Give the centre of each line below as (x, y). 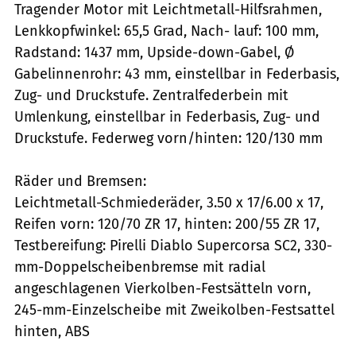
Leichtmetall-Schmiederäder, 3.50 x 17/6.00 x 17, (169, 202)
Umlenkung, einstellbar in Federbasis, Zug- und (167, 116)
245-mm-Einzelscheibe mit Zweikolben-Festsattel (174, 310)
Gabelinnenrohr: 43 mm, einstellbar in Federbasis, (177, 74)
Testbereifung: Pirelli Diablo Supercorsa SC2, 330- (173, 245)
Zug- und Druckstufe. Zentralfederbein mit (151, 95)
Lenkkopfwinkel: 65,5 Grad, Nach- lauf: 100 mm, (166, 31)
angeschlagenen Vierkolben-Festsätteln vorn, (163, 288)
